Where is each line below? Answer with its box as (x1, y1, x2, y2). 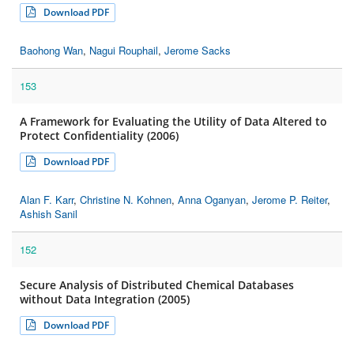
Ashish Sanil (20, 206, 77, 222)
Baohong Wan (20, 43, 83, 58)
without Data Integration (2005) (20, 292, 190, 307)
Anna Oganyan (178, 192, 246, 208)
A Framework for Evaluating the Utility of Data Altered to (20, 114, 327, 130)
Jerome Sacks (164, 43, 231, 58)
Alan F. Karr (20, 192, 73, 208)
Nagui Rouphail (89, 43, 158, 58)
